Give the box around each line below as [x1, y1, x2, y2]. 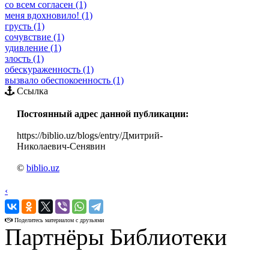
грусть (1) [5, 20, 44, 31]
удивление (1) [5, 42, 61, 53]
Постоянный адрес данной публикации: [17, 108, 189, 119]
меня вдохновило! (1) [5, 10, 92, 20]
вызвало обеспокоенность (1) [5, 74, 124, 85]
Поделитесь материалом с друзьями [13, 216, 104, 223]
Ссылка [14, 85, 48, 96]
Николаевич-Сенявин [17, 141, 106, 151]
